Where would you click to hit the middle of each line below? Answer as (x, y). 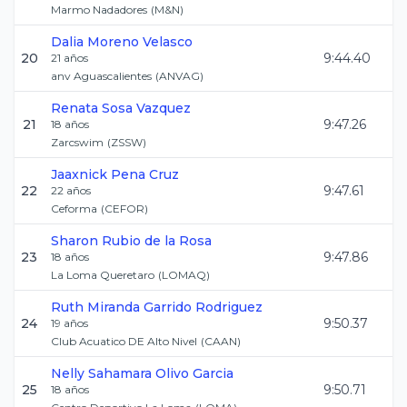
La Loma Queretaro (103, 275)
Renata (74, 108)
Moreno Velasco (140, 42)
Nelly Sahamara (101, 373)
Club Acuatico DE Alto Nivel (124, 341)
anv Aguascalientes (101, 76)
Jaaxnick (79, 174)
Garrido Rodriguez (203, 307)
